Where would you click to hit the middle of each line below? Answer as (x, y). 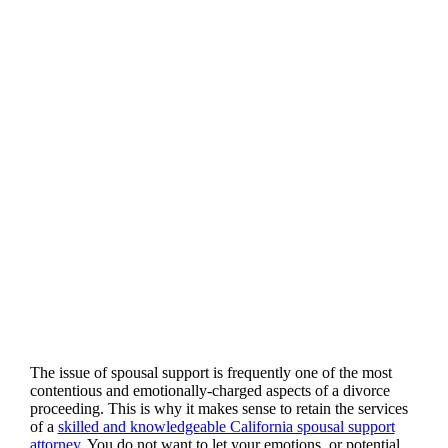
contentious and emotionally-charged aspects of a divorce (209, 390)
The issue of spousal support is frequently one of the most (210, 372)
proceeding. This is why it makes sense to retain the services (218, 408)
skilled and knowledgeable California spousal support (226, 426)
